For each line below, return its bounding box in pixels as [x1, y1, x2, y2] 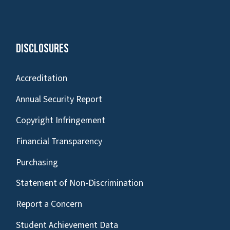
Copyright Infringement [16, 113, 105, 127]
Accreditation [16, 72, 67, 85]
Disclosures [16, 41, 69, 56]
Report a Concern [16, 198, 82, 211]
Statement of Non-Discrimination [16, 177, 143, 190]
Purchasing [16, 156, 58, 169]
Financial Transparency [16, 135, 102, 148]
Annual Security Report [16, 93, 102, 106]
